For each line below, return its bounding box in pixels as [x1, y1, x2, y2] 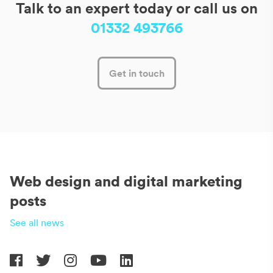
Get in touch [108, 66, 165, 79]
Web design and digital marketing [10, 171, 243, 190]
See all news [10, 216, 64, 229]
